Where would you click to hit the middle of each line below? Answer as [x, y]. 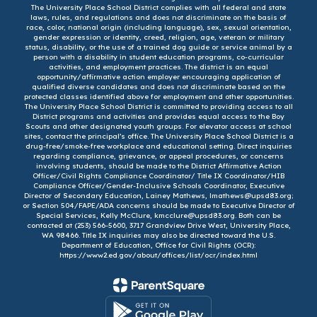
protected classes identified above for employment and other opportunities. [158, 96]
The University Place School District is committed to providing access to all [158, 106]
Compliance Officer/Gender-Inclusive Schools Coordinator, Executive [158, 185]
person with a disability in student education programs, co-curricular [158, 57]
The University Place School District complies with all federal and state [158, 7]
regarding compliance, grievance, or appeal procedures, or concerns [158, 156]
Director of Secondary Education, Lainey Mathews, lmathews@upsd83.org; [158, 195]
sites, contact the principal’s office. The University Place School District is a [158, 136]
